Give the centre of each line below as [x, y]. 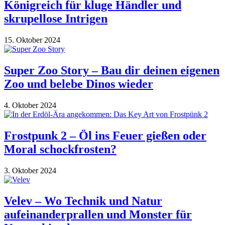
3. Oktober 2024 [30, 170]
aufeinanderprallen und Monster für [98, 214]
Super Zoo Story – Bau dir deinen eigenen [112, 70]
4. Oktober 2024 [30, 105]
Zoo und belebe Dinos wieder [79, 84]
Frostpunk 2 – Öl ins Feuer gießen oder [105, 135]
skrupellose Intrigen [56, 19]
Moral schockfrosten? [60, 149]
